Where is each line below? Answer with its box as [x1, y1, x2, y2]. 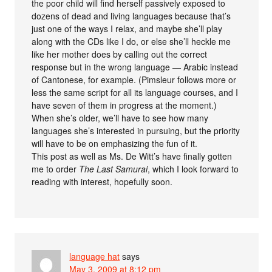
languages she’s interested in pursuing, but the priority [32, 124, 240, 137]
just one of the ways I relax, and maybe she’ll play [32, 22, 223, 35]
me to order [32, 162, 80, 175]
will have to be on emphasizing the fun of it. [32, 137, 198, 149]
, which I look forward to [148, 162, 239, 175]
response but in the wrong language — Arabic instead [32, 60, 239, 73]
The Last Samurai [79, 162, 148, 175]
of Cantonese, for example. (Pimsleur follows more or [32, 73, 237, 86]
